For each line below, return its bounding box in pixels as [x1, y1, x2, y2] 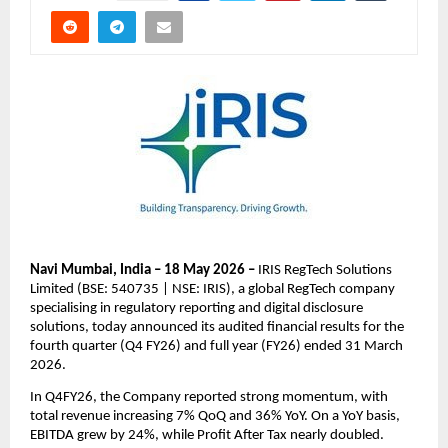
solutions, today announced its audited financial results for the [30, 319, 404, 335]
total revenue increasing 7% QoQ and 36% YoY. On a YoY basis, [30, 408, 400, 424]
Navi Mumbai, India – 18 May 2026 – [30, 262, 258, 278]
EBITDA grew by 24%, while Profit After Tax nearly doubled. [30, 427, 384, 443]
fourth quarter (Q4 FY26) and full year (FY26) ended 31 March [30, 338, 403, 354]
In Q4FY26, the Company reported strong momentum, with [30, 389, 388, 405]
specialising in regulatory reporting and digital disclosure [30, 300, 363, 316]
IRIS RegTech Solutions [258, 262, 392, 278]
